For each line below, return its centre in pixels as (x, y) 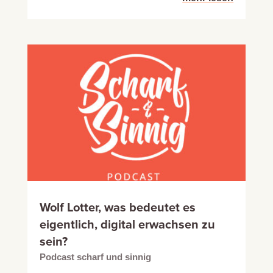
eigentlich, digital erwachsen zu (127, 225)
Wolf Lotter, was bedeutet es (117, 207)
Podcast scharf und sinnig (95, 257)
